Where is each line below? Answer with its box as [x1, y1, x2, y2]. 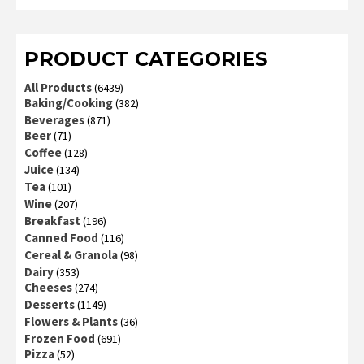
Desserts [24, 297, 75, 313]
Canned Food [24, 230, 98, 246]
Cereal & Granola [24, 247, 118, 263]
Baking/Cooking [24, 95, 113, 111]
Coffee [24, 145, 62, 161]
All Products [24, 80, 92, 96]
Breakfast [24, 213, 80, 229]
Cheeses [24, 279, 72, 296]
